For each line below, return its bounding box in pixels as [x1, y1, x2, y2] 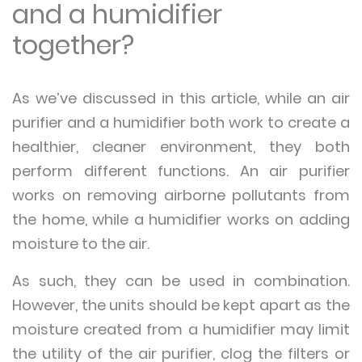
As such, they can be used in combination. [12, 271, 350, 291]
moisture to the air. [12, 234, 156, 254]
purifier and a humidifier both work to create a [12, 112, 350, 133]
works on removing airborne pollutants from [12, 185, 350, 205]
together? [12, 27, 141, 63]
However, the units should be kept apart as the [12, 295, 350, 315]
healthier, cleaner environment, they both [12, 137, 350, 157]
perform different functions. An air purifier [12, 161, 350, 181]
